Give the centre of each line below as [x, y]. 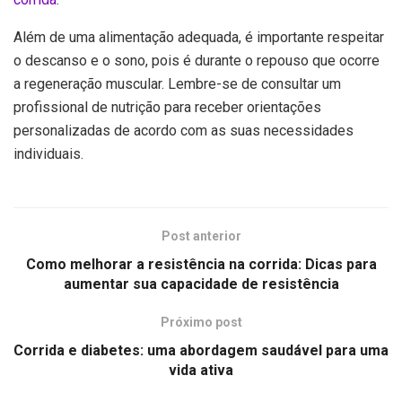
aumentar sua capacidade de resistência [201, 284]
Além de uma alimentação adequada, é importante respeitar [199, 38]
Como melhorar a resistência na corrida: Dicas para [201, 265]
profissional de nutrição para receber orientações [167, 108]
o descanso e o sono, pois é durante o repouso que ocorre [197, 61]
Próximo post [201, 323]
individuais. [48, 154]
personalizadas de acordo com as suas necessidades [184, 131]
